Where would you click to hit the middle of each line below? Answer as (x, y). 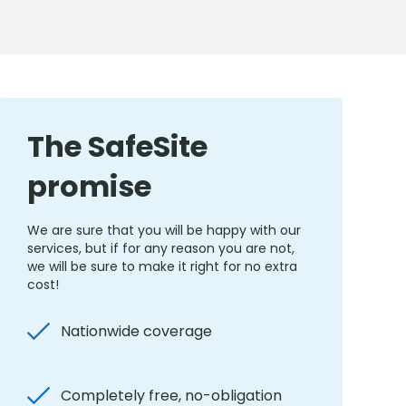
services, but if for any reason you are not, (161, 248)
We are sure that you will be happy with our (164, 230)
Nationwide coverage (136, 331)
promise (89, 186)
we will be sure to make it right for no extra (162, 266)
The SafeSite (117, 146)
